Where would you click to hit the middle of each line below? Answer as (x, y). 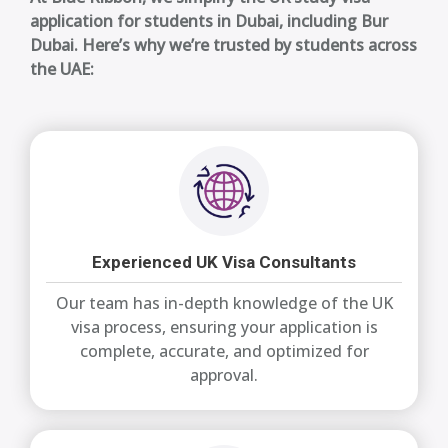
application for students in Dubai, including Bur (209, 21)
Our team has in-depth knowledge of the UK (224, 303)
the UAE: (62, 69)
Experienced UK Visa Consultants (224, 262)
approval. (224, 375)
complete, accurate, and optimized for (224, 351)
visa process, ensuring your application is (224, 327)
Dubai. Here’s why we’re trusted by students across (223, 45)
